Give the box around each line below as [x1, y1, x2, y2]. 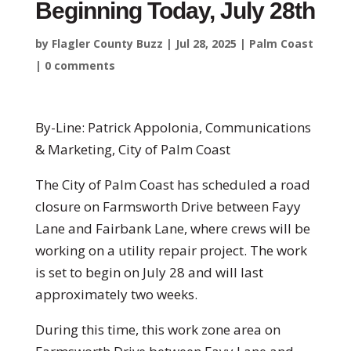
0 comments [44, 57, 115, 73]
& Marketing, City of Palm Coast [34, 139, 230, 158]
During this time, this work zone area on [34, 320, 280, 338]
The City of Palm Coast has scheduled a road [34, 175, 310, 194]
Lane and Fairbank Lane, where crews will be [34, 219, 310, 237]
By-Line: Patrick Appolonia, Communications [34, 118, 311, 136]
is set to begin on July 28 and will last [34, 262, 263, 281]
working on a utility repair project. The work [34, 241, 307, 259]
